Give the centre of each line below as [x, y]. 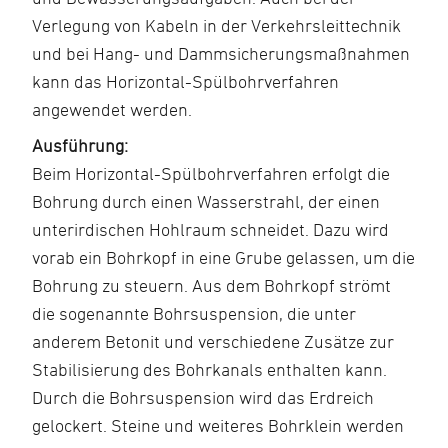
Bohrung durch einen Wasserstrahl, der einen [206, 201]
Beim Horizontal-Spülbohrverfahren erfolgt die [211, 173]
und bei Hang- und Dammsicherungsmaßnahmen [221, 53]
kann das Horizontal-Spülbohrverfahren [185, 81]
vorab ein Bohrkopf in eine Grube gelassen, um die [223, 257]
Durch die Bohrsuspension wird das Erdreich [203, 397]
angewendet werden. [112, 109]
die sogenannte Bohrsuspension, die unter [194, 313]
